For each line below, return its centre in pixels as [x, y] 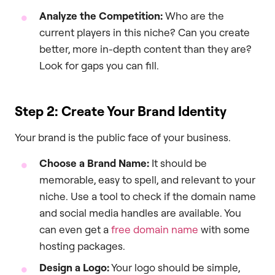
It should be [178, 163]
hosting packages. [82, 246]
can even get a [74, 229]
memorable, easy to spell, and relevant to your [147, 179]
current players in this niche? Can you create [145, 33]
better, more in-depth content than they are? [145, 49]
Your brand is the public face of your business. [123, 137]
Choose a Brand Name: [94, 163]
